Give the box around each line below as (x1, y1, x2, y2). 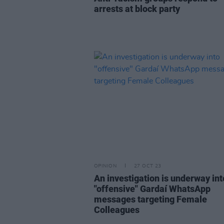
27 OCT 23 (133, 163, 161, 168)
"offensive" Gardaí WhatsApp (94, 183, 210, 194)
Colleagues (94, 204, 139, 215)
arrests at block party (94, 3, 180, 14)
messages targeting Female (94, 194, 207, 204)
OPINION (94, 163, 116, 168)
